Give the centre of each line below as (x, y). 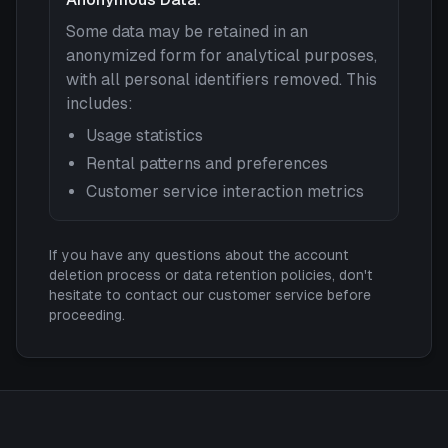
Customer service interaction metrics (225, 191)
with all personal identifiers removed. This (221, 79)
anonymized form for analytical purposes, (221, 55)
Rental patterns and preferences (207, 163)
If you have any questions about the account (199, 255)
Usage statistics (144, 135)
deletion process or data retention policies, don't (211, 275)
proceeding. (87, 315)
